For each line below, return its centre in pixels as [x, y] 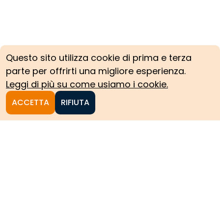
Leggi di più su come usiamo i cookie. [87, 84]
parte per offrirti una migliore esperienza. [96, 71]
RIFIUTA [75, 102]
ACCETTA [30, 102]
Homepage [28, 184]
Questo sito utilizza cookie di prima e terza [99, 58]
